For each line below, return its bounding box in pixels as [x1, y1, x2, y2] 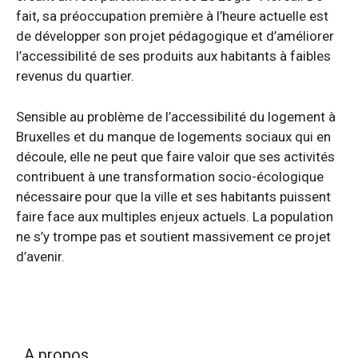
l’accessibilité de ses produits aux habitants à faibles [16, 48, 331, 64]
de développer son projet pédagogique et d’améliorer [16, 28, 334, 44]
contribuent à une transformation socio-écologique [16, 168, 324, 185]
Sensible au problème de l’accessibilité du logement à [16, 108, 336, 125]
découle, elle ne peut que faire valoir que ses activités [16, 148, 335, 165]
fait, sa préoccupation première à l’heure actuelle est [16, 8, 328, 24]
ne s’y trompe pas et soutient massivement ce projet [16, 228, 331, 245]
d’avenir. [16, 248, 65, 265]
